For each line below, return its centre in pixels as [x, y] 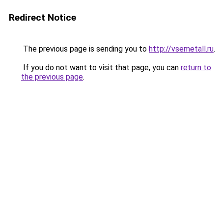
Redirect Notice [42, 17]
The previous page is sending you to [85, 49]
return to [196, 68]
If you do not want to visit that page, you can [101, 68]
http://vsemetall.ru [181, 49]
